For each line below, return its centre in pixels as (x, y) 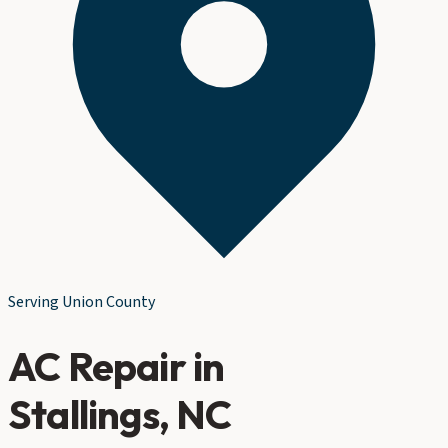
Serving (35, 302)
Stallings (83, 413)
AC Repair (97, 365)
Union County (108, 302)
